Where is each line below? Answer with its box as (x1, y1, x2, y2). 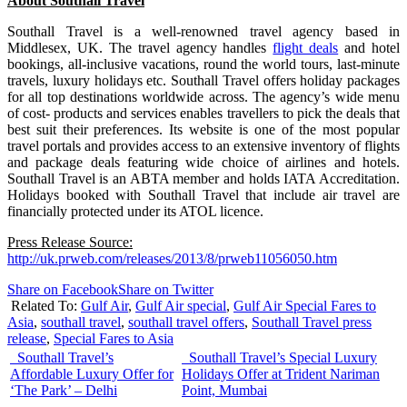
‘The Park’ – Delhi (10, 382, 117, 398)
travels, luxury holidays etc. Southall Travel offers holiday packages (7, 72, 400, 88)
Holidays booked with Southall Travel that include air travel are (7, 186, 400, 203)
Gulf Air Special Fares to (233, 297, 376, 313)
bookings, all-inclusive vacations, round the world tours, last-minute (7, 55, 400, 72)
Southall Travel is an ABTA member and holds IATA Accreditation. (7, 170, 400, 186)
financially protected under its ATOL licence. (7, 203, 263, 219)
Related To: (11, 297, 81, 313)
